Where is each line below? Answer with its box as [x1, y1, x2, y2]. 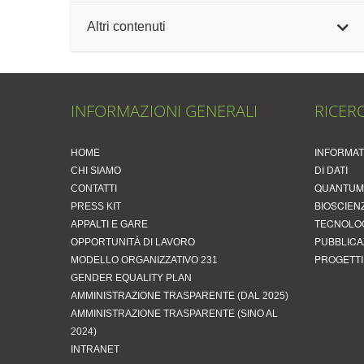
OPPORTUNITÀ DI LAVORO [71, 236, 195, 248]
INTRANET [71, 344, 119, 355]
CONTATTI [71, 183, 117, 194]
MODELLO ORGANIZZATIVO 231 [71, 254, 218, 266]
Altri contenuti [87, 19, 166, 33]
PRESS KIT [71, 201, 121, 212]
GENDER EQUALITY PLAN [71, 272, 192, 284]
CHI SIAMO [71, 165, 121, 176]
